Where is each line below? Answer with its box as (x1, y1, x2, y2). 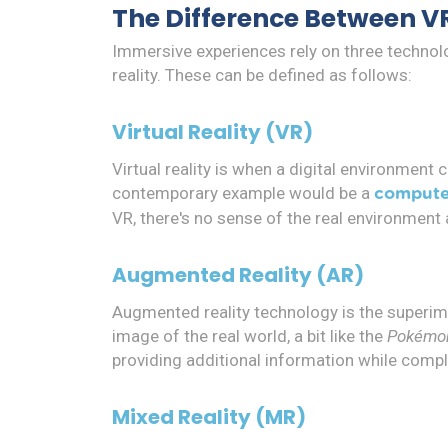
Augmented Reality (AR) (112, 260, 364, 289)
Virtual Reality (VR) (112, 117, 313, 146)
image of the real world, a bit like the (112, 325, 387, 346)
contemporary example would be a (112, 182, 374, 203)
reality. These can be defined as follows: (112, 64, 412, 85)
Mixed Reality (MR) (112, 402, 306, 431)
